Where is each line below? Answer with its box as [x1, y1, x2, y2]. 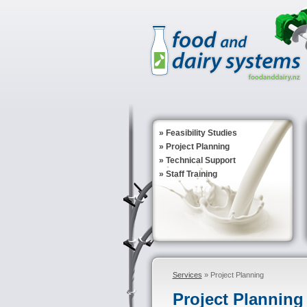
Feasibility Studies [165, 128, 237, 138]
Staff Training [165, 169, 217, 179]
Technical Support [165, 156, 236, 165]
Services [172, 271, 202, 279]
